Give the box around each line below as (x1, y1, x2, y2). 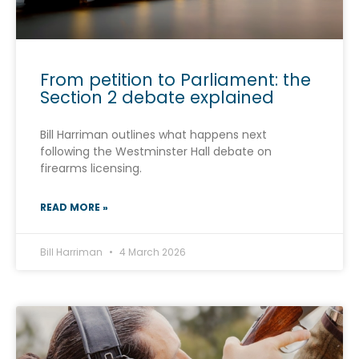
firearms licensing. (40, 159, 142, 176)
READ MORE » (40, 200, 108, 214)
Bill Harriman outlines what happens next (40, 126, 267, 143)
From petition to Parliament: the (40, 67, 311, 91)
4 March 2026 (117, 244, 186, 259)
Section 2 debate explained (40, 85, 274, 109)
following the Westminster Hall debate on (40, 143, 272, 159)
